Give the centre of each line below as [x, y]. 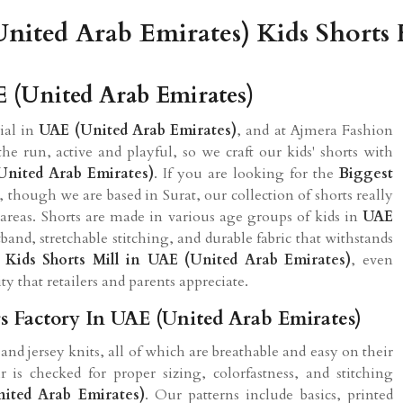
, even [372, 260]
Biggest [366, 173]
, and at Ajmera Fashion [315, 130]
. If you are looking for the [246, 173]
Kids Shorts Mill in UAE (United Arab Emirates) [178, 260]
